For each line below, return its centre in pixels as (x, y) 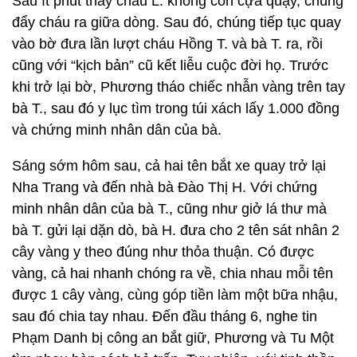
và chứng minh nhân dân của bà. (171, 130)
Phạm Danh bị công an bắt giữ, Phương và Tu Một (173, 338)
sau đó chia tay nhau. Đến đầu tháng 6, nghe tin (165, 316)
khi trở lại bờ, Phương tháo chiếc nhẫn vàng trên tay (178, 87)
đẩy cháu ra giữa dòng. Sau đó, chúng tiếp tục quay (177, 22)
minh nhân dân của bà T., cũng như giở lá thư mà (169, 209)
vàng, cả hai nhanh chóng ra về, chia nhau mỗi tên (173, 273)
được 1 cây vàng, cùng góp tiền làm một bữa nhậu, (175, 295)
